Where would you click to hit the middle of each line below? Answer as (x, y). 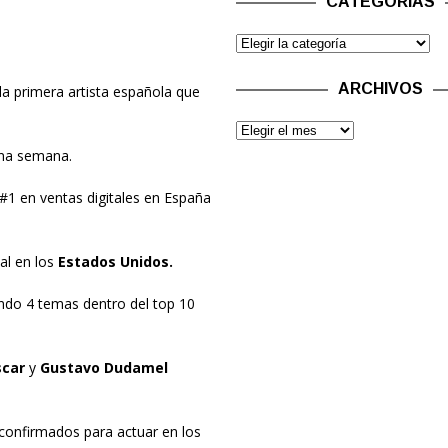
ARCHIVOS (381, 88)
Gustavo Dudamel (103, 368)
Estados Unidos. (115, 262)
